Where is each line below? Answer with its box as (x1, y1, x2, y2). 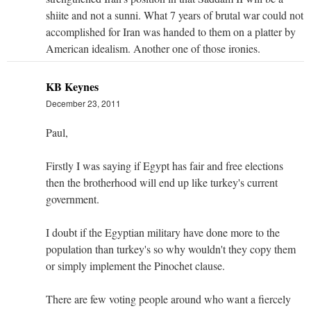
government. (46, 191, 99, 206)
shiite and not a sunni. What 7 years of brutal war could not (46, 7, 303, 22)
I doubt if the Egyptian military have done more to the (46, 224, 280, 239)
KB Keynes (46, 78, 99, 94)
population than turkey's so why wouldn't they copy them (46, 241, 296, 256)
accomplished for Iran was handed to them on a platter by (46, 24, 296, 39)
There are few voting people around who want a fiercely (46, 291, 291, 306)
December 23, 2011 (46, 96, 121, 109)
